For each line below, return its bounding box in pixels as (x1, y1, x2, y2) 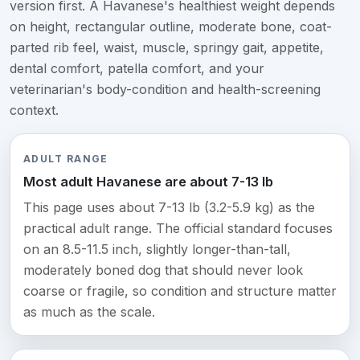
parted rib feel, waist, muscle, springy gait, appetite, (10, 39, 324, 56)
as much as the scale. (23, 304, 155, 321)
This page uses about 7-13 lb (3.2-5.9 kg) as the (23, 199, 315, 216)
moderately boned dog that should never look (23, 262, 303, 279)
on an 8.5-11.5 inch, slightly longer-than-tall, (23, 241, 291, 258)
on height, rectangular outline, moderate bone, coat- (10, 18, 332, 35)
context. (10, 102, 59, 119)
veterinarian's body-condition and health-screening (10, 81, 321, 98)
